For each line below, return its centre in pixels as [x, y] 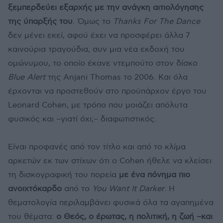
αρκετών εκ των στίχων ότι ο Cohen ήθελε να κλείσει [110, 161]
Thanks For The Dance [157, 22]
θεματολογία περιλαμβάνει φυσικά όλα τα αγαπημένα [111, 203]
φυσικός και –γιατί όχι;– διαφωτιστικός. [82, 119]
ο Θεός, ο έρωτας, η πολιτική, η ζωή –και [134, 217]
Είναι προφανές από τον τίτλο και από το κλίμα [97, 147]
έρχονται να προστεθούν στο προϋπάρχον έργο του [107, 92]
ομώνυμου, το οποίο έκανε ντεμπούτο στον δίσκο [103, 64]
